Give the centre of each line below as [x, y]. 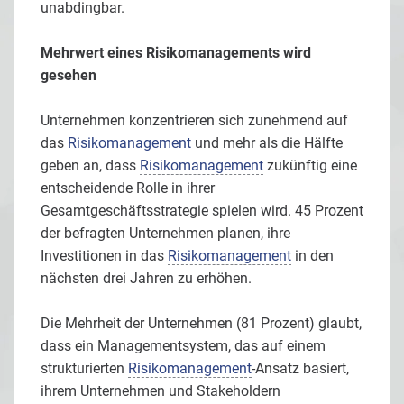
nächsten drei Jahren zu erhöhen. [146, 279]
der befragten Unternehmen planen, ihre [165, 234]
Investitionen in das [104, 256]
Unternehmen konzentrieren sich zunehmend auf [194, 121]
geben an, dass [90, 166]
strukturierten [84, 369]
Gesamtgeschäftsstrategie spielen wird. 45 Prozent [202, 211]
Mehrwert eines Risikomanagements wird [176, 53]
